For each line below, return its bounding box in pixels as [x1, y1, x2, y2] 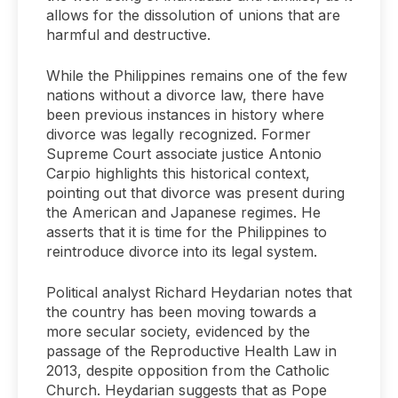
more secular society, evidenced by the [46, 322, 310, 341]
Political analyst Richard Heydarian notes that [46, 283, 352, 302]
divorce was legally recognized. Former [46, 125, 311, 144]
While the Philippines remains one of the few [46, 67, 347, 85]
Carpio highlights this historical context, [46, 164, 310, 183]
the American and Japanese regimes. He [46, 203, 321, 222]
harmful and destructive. [46, 26, 211, 44]
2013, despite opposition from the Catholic [46, 362, 330, 380]
